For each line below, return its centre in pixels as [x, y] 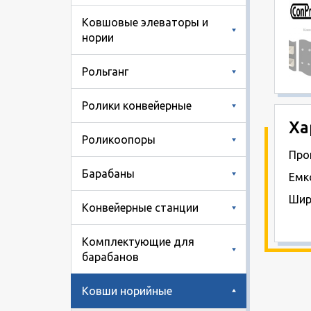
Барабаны [108, 173]
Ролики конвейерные [137, 105]
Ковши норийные [127, 291]
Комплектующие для [138, 241]
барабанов [110, 257]
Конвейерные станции [140, 207]
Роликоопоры [119, 139]
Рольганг [105, 71]
